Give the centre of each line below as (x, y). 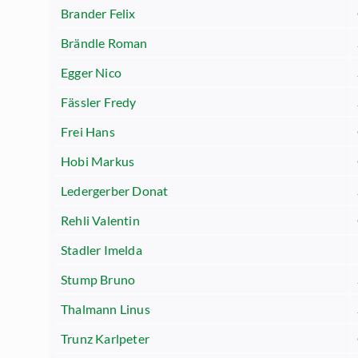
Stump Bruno (98, 279)
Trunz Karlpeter (105, 338)
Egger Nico (91, 72)
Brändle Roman (104, 43)
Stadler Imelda (101, 250)
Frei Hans (88, 131)
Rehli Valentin (100, 220)
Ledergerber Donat (115, 191)
